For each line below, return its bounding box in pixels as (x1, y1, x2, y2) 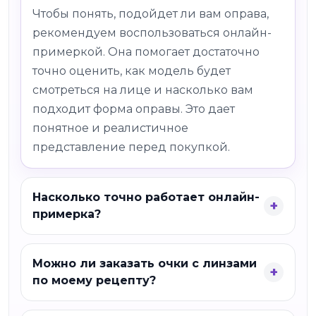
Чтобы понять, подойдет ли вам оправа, (32, 7, 269, 20)
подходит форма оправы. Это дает (32, 102, 235, 116)
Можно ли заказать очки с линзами (32, 257, 257, 270)
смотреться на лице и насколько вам (32, 83, 253, 97)
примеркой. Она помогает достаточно (32, 45, 260, 59)
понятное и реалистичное (32, 121, 188, 135)
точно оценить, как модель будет (32, 64, 231, 78)
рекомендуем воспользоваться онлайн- (32, 26, 272, 39)
